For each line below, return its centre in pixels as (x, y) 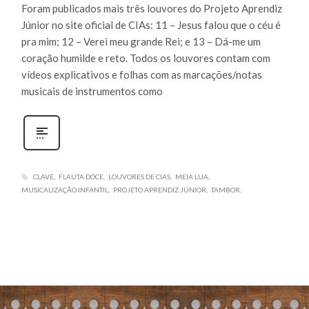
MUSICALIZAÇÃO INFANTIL (64, 190)
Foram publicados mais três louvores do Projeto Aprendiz (151, 8)
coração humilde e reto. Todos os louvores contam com (146, 58)
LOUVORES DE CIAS (139, 176)
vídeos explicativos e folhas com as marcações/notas (141, 74)
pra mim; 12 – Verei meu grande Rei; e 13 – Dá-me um (141, 41)
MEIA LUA (191, 176)
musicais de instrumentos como (92, 91)
